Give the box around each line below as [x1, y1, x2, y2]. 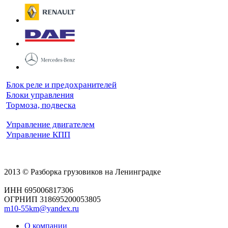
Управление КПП [6, 129, 70, 139]
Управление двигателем [6, 119, 95, 129]
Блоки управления [6, 90, 74, 100]
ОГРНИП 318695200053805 [4, 194, 101, 204]
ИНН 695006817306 [4, 185, 73, 194]
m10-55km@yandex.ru [4, 204, 79, 213]
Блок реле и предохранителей [6, 79, 117, 90]
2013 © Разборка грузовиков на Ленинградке [4, 167, 161, 176]
